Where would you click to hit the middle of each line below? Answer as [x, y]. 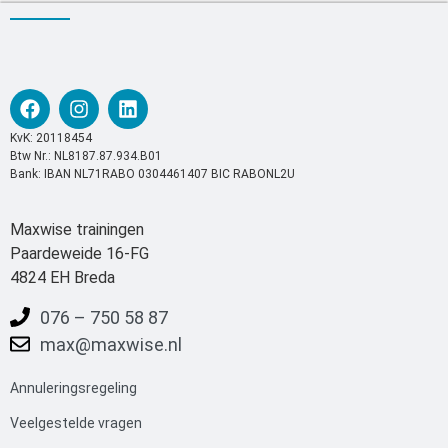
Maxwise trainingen [77, 229]
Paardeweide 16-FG [79, 253]
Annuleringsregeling [73, 387]
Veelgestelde [52, 423]
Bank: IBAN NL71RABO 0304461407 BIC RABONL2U [152, 174]
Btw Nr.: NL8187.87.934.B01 [86, 156]
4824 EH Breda [62, 277]
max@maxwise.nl [111, 344]
